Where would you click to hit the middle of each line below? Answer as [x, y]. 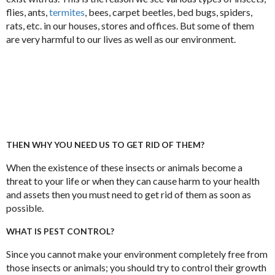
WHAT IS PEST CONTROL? [60, 231]
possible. [25, 207]
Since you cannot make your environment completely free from [137, 254]
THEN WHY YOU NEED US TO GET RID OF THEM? [105, 144]
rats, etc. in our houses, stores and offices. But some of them [130, 25]
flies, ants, [28, 12]
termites [67, 12]
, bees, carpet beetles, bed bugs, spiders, [168, 12]
